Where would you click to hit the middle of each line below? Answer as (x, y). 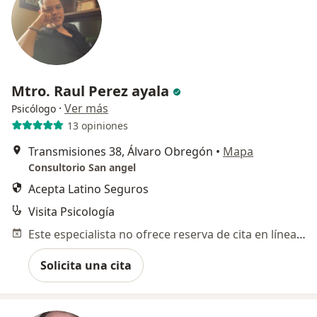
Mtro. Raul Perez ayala (92, 91)
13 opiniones (97, 125)
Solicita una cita (86, 266)
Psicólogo (34, 109)
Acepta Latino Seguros (88, 189)
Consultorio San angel (82, 168)
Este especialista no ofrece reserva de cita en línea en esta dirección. (301, 235)
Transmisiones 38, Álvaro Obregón (121, 152)
